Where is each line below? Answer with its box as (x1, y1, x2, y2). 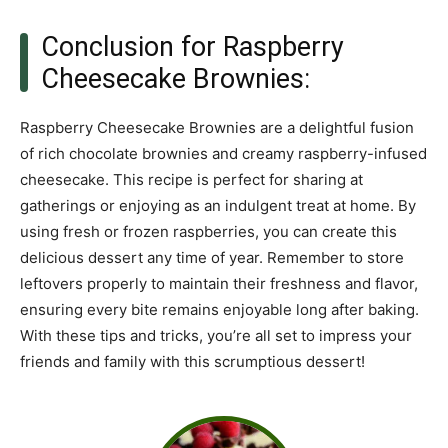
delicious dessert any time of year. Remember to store (20, 247, 404, 267)
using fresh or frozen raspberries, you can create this (20, 221, 397, 241)
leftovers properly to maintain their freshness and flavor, (20, 273, 418, 293)
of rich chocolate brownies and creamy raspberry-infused (20, 143, 427, 163)
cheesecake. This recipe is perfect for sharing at (20, 169, 363, 189)
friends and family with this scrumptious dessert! (20, 351, 365, 371)
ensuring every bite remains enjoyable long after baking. (20, 299, 419, 319)
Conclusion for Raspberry (40, 30, 344, 63)
